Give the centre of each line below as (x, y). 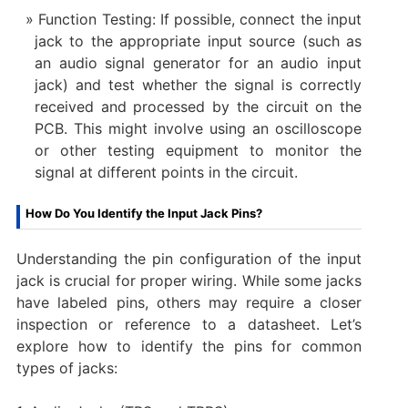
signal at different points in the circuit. (166, 172)
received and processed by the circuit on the (198, 106)
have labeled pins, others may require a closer (189, 302)
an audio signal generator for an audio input (198, 62)
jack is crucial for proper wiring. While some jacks (189, 280)
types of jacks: (66, 367)
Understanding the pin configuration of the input (189, 258)
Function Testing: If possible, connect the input (200, 19)
